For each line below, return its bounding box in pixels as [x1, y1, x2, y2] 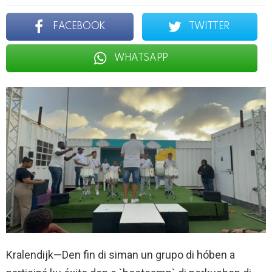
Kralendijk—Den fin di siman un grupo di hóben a [6, 248, 235, 261]
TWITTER [188, 21, 229, 32]
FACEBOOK [53, 21, 106, 32]
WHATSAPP [114, 53, 168, 63]
